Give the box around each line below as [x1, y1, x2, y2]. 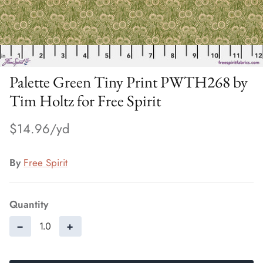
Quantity [9, 197, 48, 211]
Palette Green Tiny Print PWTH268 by [9, 72, 248, 93]
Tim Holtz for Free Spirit [9, 90, 161, 112]
